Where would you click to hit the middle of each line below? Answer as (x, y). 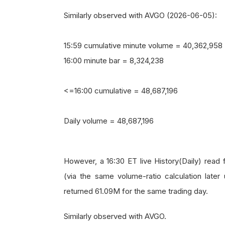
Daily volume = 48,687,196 (109, 121)
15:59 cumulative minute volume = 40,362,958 (143, 45)
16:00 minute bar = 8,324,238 (114, 61)
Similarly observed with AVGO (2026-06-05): (140, 15)
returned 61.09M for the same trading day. (136, 191)
